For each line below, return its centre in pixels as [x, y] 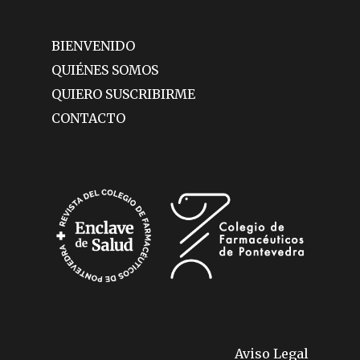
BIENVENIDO [93, 46]
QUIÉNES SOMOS [105, 70]
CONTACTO [88, 119]
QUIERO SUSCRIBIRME [123, 94]
